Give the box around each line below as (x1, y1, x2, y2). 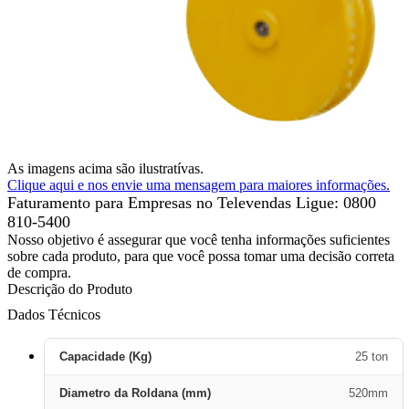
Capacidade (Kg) (59, 350, 152, 363)
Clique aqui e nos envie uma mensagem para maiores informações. (7, 177, 390, 193)
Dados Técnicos (7, 307, 100, 322)
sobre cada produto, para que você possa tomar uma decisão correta (7, 248, 394, 264)
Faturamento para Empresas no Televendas (7, 194, 296, 212)
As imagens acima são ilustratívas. (7, 161, 204, 176)
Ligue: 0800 (296, 194, 376, 212)
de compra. (7, 265, 71, 280)
